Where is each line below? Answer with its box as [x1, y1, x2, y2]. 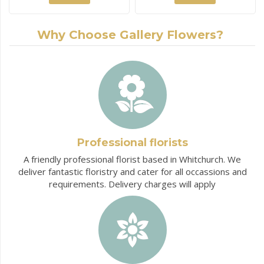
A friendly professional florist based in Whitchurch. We [24, 153, 241, 165]
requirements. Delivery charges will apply [49, 177, 216, 190]
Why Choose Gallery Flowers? [37, 28, 223, 42]
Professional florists [77, 136, 188, 148]
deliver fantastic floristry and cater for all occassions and [18, 165, 247, 177]
